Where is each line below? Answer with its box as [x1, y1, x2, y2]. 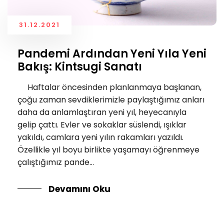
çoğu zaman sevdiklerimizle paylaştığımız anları [17, 93, 204, 105]
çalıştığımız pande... [17, 156, 94, 168]
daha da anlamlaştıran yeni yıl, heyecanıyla [17, 106, 186, 118]
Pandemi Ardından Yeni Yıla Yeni [17, 45, 206, 61]
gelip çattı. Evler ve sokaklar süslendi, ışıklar [17, 118, 186, 130]
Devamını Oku [48, 182, 110, 195]
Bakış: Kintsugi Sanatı [17, 58, 142, 74]
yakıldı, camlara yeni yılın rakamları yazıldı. [17, 131, 183, 143]
